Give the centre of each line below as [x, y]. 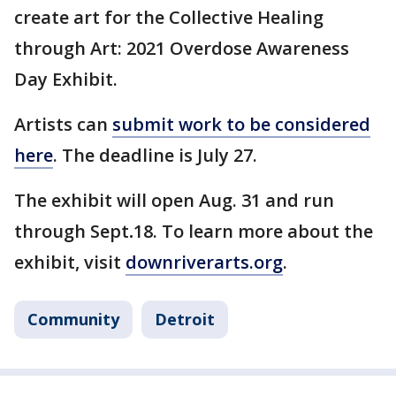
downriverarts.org [204, 263]
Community [73, 320]
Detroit [185, 320]
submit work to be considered [241, 125]
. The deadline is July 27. [155, 156]
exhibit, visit [70, 263]
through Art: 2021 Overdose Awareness [182, 49]
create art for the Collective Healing [169, 18]
